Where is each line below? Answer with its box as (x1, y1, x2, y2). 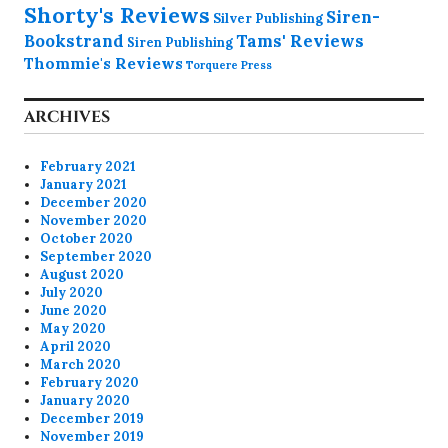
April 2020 (40, 338, 112, 356)
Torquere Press (186, 58, 272, 73)
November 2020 (40, 212, 148, 230)
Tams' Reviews (236, 30, 364, 53)
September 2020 (40, 248, 153, 266)
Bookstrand (24, 30, 124, 53)
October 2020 (40, 230, 134, 248)
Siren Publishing (127, 34, 233, 51)
